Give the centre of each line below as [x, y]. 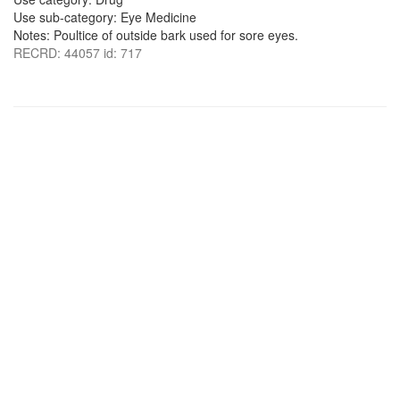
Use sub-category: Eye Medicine [105, 17]
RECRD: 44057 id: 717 [78, 53]
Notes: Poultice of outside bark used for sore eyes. [156, 35]
